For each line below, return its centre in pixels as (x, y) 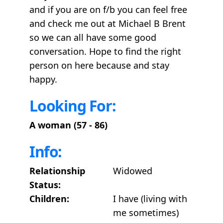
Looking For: (73, 106)
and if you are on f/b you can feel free (108, 9)
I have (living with (150, 199)
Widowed (133, 171)
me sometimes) (146, 213)
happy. (43, 79)
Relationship (57, 171)
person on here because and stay (99, 65)
